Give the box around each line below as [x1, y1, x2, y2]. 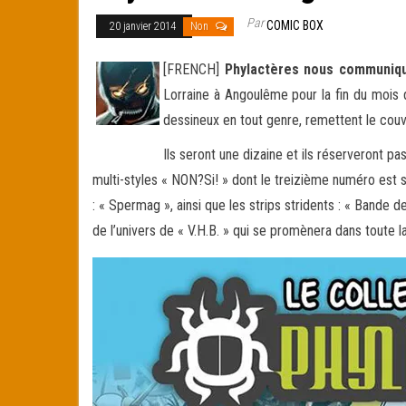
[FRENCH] [163, 61, 225, 79]
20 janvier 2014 [110, 20, 179, 34]
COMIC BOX [266, 18, 324, 34]
